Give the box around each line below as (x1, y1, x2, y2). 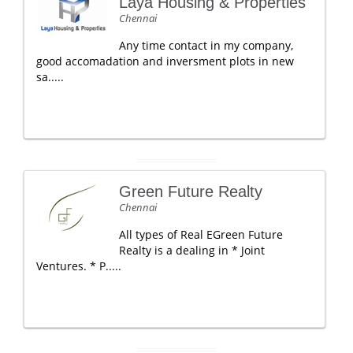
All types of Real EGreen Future (119, 227, 283, 242)
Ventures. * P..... (36, 258, 121, 273)
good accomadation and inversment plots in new (36, 54, 294, 69)
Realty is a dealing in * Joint (119, 243, 265, 258)
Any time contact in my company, (119, 38, 293, 53)
